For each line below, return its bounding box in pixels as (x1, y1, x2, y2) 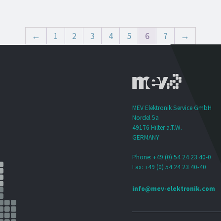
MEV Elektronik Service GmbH (132, 104, 212, 112)
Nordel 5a (132, 113, 159, 122)
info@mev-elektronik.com (132, 184, 216, 193)
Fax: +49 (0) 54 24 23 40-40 (132, 163, 207, 172)
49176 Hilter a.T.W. (132, 123, 183, 132)
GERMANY (132, 133, 160, 142)
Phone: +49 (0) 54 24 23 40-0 (132, 153, 212, 162)
